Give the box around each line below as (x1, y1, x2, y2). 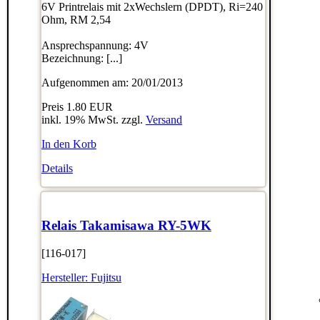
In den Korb (41, 137, 96, 150)
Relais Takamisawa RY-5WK (41, 218, 211, 234)
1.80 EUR (66, 100, 113, 113)
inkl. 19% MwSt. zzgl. (41, 113, 146, 126)
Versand (145, 113, 182, 126)
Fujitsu (90, 271, 121, 284)
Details (41, 161, 73, 174)
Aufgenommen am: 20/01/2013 (41, 76, 183, 89)
